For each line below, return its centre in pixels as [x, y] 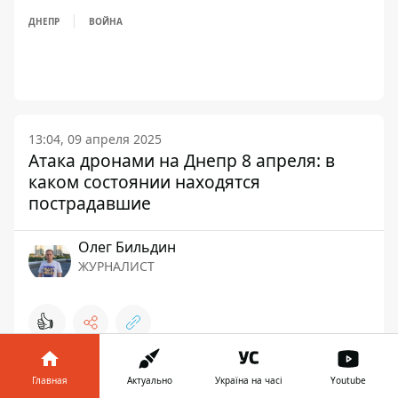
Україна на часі [249, 380]
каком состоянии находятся [144, 182]
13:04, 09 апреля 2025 [95, 139]
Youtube [348, 380]
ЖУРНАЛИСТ [116, 267]
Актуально [149, 380]
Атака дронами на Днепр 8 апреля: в [182, 161]
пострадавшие [90, 203]
